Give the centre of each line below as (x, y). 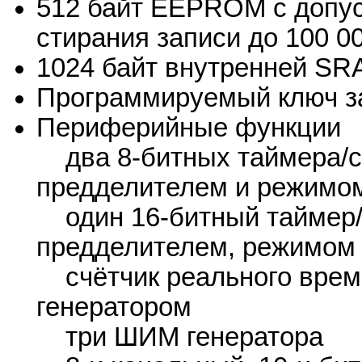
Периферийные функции (189, 128)
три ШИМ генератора (180, 337)
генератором (114, 307)
